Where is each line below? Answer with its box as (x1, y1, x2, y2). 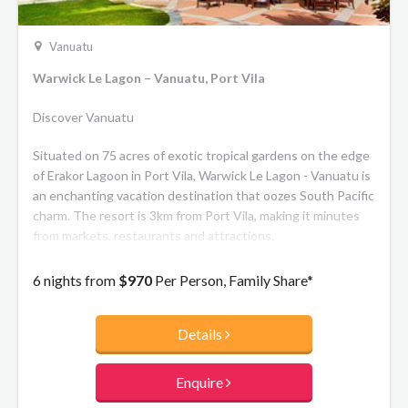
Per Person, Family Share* (152, 270, 313, 289)
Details (177, 324, 225, 342)
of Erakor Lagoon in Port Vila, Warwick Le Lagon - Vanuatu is (33, 168, 371, 184)
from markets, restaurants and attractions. (33, 228, 274, 244)
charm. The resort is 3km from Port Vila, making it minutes (33, 208, 360, 224)
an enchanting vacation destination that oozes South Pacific (33, 188, 374, 204)
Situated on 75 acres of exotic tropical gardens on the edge (33, 148, 370, 164)
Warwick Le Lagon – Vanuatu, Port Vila (33, 69, 265, 86)
